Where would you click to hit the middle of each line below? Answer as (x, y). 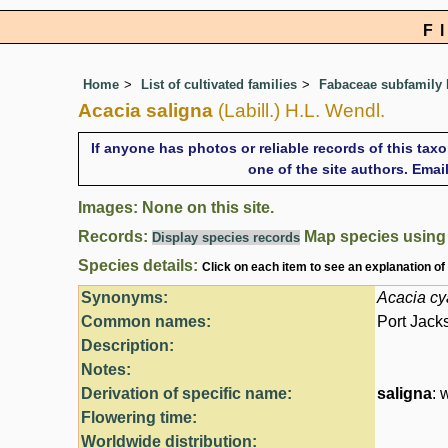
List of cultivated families (219, 85)
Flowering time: (139, 418)
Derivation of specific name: (186, 394)
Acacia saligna (145, 111)
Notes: (106, 370)
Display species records (226, 238)
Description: (127, 346)
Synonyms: (124, 298)
